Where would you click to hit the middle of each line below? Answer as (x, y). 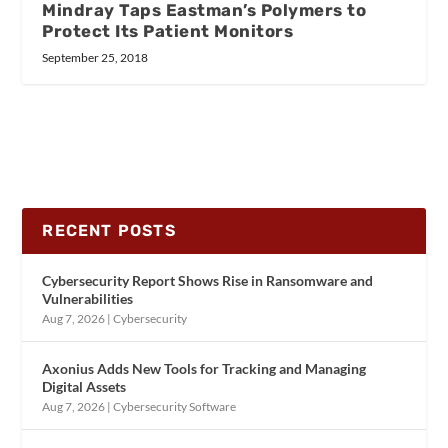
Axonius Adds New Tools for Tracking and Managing (204, 368)
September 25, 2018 (95, 57)
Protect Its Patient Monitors (168, 30)
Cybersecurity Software (175, 406)
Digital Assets (84, 386)
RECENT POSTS (109, 230)
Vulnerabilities (88, 298)
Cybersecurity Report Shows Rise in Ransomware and (208, 280)
